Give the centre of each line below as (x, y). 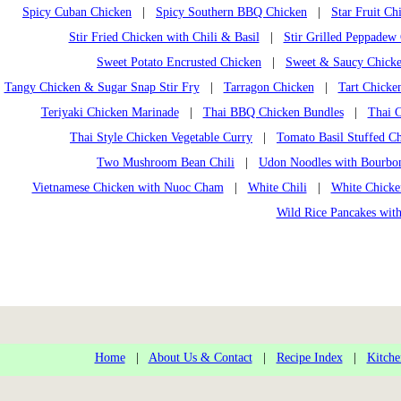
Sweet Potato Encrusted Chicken (179, 63)
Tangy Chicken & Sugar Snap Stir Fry (102, 88)
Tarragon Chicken (269, 88)
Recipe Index (309, 358)
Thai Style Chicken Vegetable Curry (161, 138)
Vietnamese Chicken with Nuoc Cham (128, 188)
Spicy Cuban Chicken (77, 13)
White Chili (277, 188)
